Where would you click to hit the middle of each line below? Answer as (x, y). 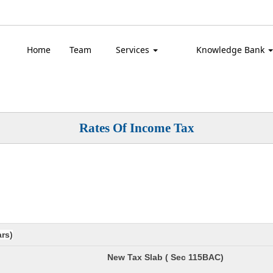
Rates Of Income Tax (136, 128)
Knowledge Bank (231, 50)
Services (133, 50)
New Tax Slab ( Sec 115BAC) (165, 257)
